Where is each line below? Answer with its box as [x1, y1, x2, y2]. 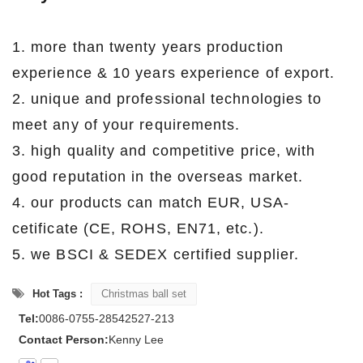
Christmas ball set [101, 287, 186, 300]
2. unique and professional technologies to [12, 90, 322, 107]
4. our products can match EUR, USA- [12, 194, 289, 211]
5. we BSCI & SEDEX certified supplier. [12, 246, 300, 263]
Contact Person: [19, 332, 109, 346]
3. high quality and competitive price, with [12, 142, 316, 159]
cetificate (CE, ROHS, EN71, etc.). [12, 220, 264, 237]
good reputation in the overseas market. [12, 168, 304, 185]
